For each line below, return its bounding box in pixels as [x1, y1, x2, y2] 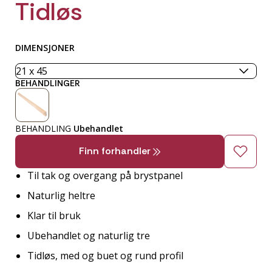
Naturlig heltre [27, 189, 95, 203]
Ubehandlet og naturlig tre [27, 229, 150, 243]
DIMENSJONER [15, 42, 75, 54]
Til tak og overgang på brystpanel [27, 169, 183, 183]
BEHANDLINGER [15, 78, 80, 89]
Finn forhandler [78, 144, 153, 158]
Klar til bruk [27, 209, 81, 223]
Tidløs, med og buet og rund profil [27, 249, 183, 263]
